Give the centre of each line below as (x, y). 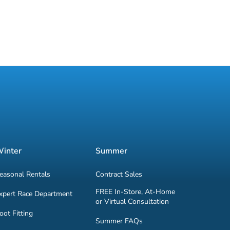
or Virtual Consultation (132, 201)
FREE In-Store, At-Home (136, 191)
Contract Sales (119, 174)
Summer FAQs (119, 221)
